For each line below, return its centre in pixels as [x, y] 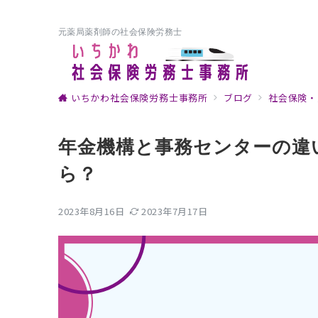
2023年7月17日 [175, 211]
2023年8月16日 [92, 211]
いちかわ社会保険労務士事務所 [139, 98]
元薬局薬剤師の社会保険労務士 [120, 32]
